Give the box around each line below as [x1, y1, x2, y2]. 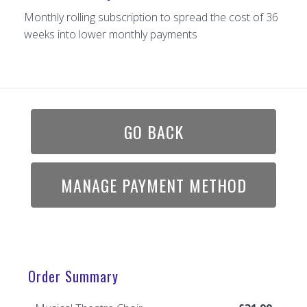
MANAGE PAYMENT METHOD [60, 172, 247, 197]
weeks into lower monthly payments [24, 26, 197, 42]
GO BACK [123, 119, 184, 144]
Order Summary [28, 265, 119, 286]
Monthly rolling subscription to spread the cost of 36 [24, 9, 278, 25]
